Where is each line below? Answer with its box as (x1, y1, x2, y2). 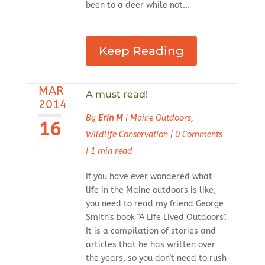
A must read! (85, 89, 148, 101)
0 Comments (174, 130, 222, 140)
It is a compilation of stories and (85, 226, 216, 237)
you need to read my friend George (85, 199, 224, 209)
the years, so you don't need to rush (85, 253, 227, 264)
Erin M (98, 113, 123, 124)
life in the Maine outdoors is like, (85, 185, 216, 196)
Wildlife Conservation (85, 130, 168, 140)
